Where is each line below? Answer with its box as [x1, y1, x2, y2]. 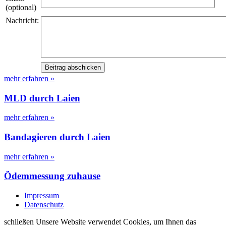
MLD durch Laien [4, 92, 80, 103]
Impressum [24, 191, 59, 200]
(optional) [6, 3, 36, 12]
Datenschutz [24, 200, 64, 209]
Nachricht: [6, 16, 39, 25]
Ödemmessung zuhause [4, 171, 100, 182]
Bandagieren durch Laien [4, 131, 110, 142]
